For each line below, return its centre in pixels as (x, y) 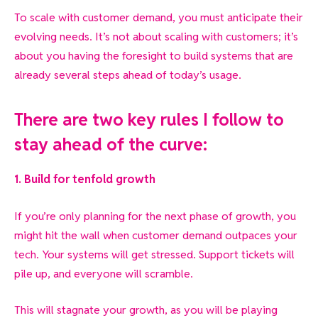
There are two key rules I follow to (149, 120)
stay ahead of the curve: (111, 145)
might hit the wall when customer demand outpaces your (156, 235)
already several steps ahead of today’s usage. (128, 75)
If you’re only (49, 216)
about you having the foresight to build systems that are (154, 56)
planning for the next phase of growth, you (190, 216)
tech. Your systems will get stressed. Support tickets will (154, 254)
